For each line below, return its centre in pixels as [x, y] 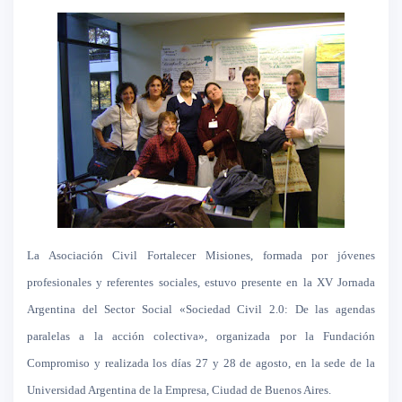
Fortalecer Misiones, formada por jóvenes [257, 255]
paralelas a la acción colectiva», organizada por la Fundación [201, 336]
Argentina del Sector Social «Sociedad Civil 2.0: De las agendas [201, 309]
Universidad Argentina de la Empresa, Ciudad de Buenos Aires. [179, 390]
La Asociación [65, 255]
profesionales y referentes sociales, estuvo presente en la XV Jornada [201, 282]
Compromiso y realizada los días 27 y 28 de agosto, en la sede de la [201, 363]
